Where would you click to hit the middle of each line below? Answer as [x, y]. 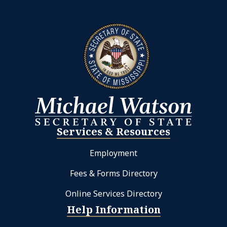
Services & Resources [113, 131]
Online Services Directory [113, 193]
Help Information [113, 209]
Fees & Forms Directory [113, 173]
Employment [113, 153]
